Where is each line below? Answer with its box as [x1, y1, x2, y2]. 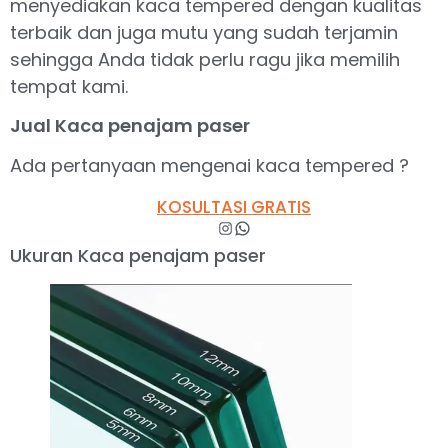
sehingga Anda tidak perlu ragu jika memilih [10, 47, 400, 73]
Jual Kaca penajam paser [10, 112, 250, 138]
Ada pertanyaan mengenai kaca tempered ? [10, 152, 409, 178]
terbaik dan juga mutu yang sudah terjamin [10, 20, 398, 46]
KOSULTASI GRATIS [157, 194, 311, 219]
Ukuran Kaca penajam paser [10, 242, 266, 268]
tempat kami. [10, 74, 128, 100]
